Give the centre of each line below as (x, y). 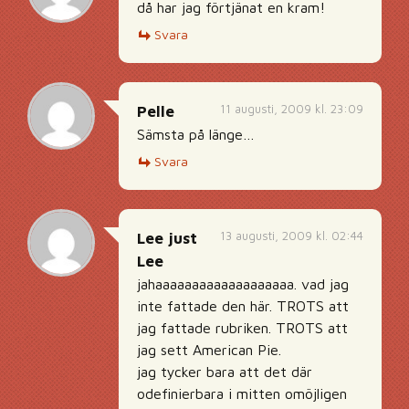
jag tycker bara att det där (225, 372)
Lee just (167, 239)
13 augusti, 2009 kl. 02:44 (292, 236)
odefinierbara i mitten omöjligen (242, 394)
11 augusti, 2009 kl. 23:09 (292, 109)
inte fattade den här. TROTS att (243, 306)
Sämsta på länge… (196, 135)
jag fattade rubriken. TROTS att (242, 328)
